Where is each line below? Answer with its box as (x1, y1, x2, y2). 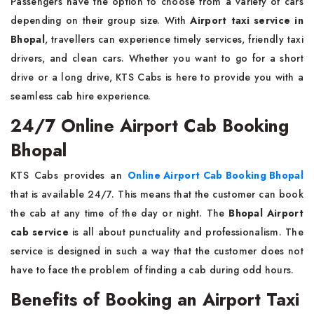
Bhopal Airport (228, 206, 303, 220)
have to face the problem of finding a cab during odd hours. (11, 263, 294, 277)
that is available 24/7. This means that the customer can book (11, 187, 303, 201)
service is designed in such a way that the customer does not (11, 244, 303, 258)
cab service (11, 225, 69, 239)
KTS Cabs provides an (11, 168, 128, 182)
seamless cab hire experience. (11, 89, 151, 103)
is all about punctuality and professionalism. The (69, 225, 303, 239)
